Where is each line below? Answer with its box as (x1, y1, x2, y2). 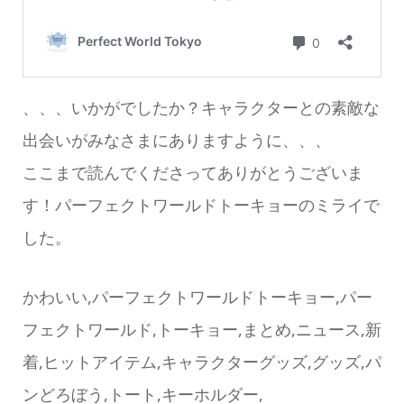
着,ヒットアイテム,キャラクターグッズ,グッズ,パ (22, 351, 381, 373)
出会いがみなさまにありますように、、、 (22, 128, 331, 151)
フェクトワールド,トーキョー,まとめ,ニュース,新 (22, 318, 381, 341)
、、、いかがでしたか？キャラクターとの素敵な (22, 96, 380, 118)
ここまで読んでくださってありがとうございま (22, 161, 363, 183)
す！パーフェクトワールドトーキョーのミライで (22, 193, 380, 216)
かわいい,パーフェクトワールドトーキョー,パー (22, 286, 372, 308)
